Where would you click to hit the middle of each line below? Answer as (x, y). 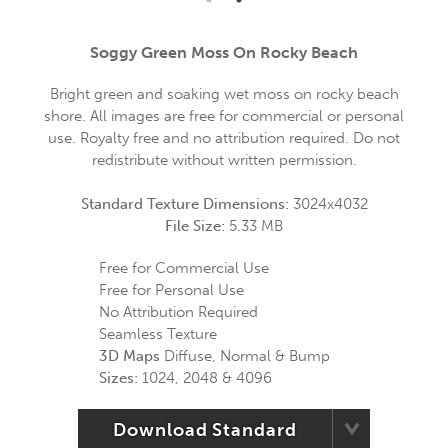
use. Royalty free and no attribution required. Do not (224, 138)
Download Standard (205, 430)
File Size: (197, 226)
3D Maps (129, 356)
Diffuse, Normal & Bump (245, 356)
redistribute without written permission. (224, 160)
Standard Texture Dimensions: (186, 204)
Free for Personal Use (171, 290)
